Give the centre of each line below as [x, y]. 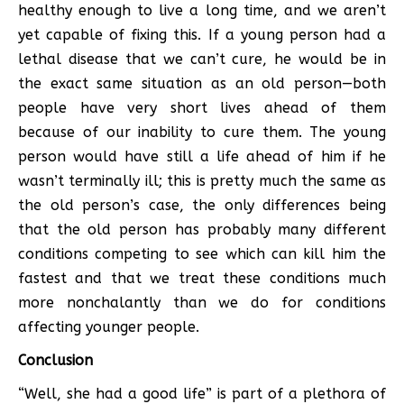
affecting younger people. [109, 326]
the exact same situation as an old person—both [202, 83]
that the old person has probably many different [202, 229]
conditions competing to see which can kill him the [202, 253]
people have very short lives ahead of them [202, 107]
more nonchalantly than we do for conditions [202, 302]
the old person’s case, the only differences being [202, 205]
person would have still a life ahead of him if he [202, 156]
